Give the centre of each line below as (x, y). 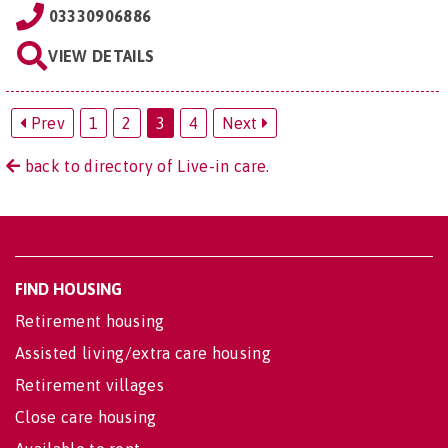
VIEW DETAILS (101, 56)
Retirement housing (90, 321)
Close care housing (86, 417)
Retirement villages (90, 385)
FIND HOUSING (68, 289)
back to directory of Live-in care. (145, 166)
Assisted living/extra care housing (143, 353)
